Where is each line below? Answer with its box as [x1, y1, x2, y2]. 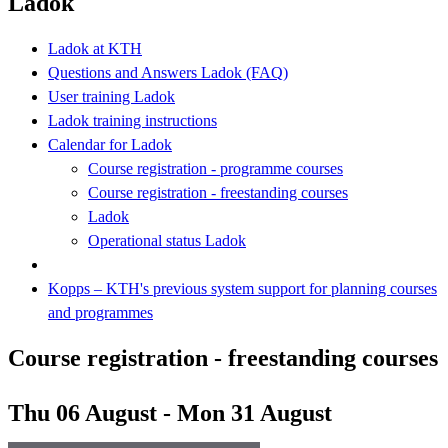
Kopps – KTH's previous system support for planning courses [48, 279, 437, 297]
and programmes [48, 303, 153, 321]
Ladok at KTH [48, 39, 142, 57]
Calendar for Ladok [48, 135, 172, 153]
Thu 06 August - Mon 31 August [8, 399, 332, 426]
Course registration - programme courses [88, 159, 343, 177]
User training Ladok [48, 87, 175, 105]
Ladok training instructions [48, 111, 217, 129]
